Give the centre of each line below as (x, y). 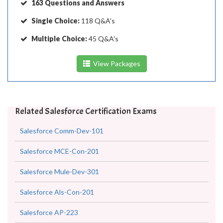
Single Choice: (56, 21)
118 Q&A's (97, 21)
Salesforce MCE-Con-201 (59, 151)
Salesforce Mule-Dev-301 (59, 171)
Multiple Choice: (59, 39)
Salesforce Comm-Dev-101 (62, 131)
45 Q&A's (103, 39)
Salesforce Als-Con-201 (57, 192)
